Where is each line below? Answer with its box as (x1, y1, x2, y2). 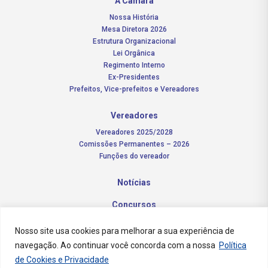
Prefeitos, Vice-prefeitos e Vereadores (69, 84, 199, 93)
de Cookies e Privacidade (15, 254, 109, 264)
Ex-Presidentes (108, 72, 160, 81)
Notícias (117, 177, 151, 187)
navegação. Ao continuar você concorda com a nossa (15, 240, 219, 250)
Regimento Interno (103, 60, 165, 69)
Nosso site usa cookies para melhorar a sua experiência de (15, 226, 234, 236)
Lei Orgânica (113, 48, 155, 57)
